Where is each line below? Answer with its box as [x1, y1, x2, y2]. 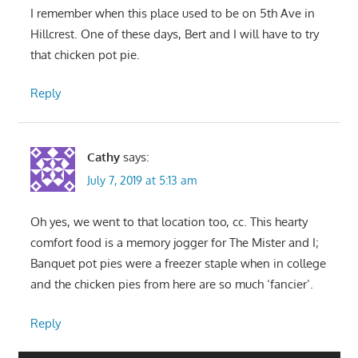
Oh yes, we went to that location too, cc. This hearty [30, 214, 308, 230]
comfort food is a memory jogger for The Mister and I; [30, 235, 319, 251]
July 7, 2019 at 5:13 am [86, 173, 197, 187]
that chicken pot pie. [30, 46, 140, 62]
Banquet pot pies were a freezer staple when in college [30, 256, 326, 272]
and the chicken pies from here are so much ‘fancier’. [30, 276, 313, 292]
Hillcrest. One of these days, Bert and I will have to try [30, 26, 319, 42]
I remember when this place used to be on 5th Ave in [30, 5, 315, 21]
